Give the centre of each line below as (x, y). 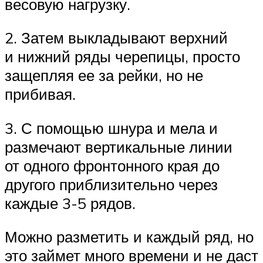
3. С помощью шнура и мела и (111, 128)
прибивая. (40, 94)
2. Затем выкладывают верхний (116, 38)
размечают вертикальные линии (119, 146)
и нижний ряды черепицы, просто (122, 57)
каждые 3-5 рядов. (70, 203)
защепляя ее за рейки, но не (104, 75)
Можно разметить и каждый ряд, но (129, 237)
